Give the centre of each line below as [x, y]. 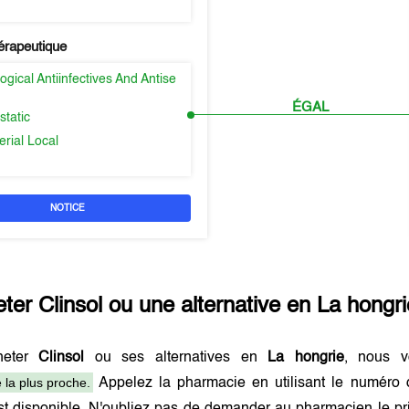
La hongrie [306, 358]
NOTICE [67, 208]
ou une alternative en [210, 307]
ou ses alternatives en [176, 358]
